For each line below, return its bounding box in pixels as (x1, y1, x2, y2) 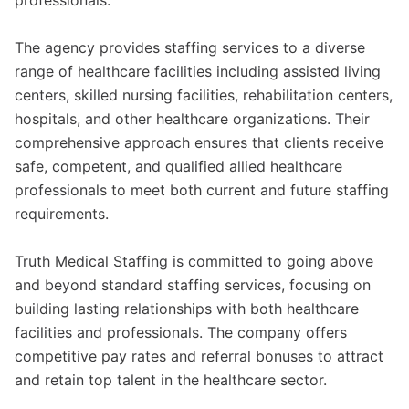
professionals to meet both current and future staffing (15, 181, 389, 199)
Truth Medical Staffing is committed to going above (15, 252, 373, 270)
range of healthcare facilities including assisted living (15, 62, 381, 80)
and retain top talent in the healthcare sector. (15, 371, 327, 389)
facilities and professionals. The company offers (15, 323, 347, 341)
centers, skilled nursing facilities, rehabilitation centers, (15, 86, 393, 104)
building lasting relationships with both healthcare (15, 299, 359, 318)
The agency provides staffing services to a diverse (15, 38, 365, 57)
